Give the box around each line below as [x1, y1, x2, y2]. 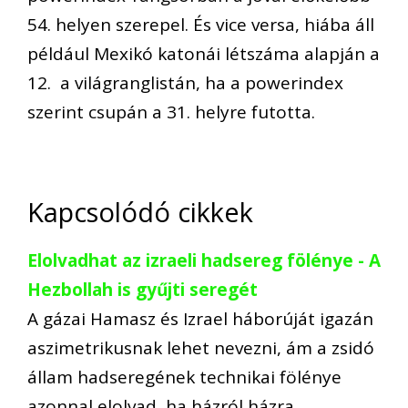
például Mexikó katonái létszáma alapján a [27, 42, 380, 66]
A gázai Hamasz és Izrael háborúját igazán [27, 306, 373, 331]
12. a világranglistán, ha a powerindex [27, 71, 343, 96]
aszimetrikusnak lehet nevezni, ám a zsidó [27, 335, 374, 360]
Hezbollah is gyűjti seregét [27, 277, 262, 301]
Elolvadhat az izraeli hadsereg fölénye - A [27, 248, 381, 272]
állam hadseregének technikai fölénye [27, 364, 342, 389]
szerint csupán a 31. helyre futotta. [27, 100, 315, 125]
